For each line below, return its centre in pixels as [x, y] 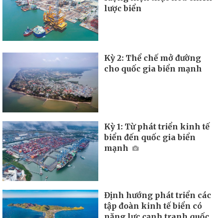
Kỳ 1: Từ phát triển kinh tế [157, 126]
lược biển [123, 8]
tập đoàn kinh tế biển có [153, 206]
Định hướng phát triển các [158, 195]
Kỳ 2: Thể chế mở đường [153, 58]
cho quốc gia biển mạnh [153, 69]
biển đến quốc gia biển [150, 137]
